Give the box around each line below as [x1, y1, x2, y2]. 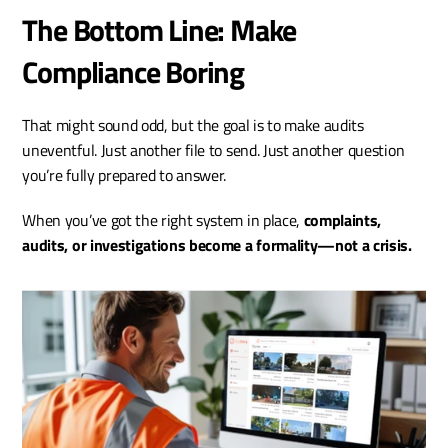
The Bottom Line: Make [22, 7, 297, 54]
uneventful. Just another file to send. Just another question [22, 138, 405, 163]
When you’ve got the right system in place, [22, 208, 304, 233]
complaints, [303, 208, 382, 233]
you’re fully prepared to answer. [22, 163, 227, 188]
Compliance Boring [22, 49, 245, 96]
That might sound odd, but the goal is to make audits [22, 113, 364, 138]
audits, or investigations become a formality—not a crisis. [22, 233, 412, 258]
